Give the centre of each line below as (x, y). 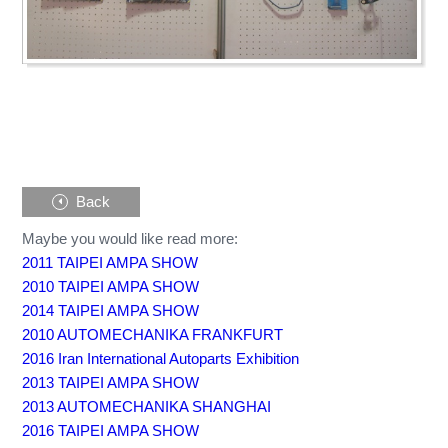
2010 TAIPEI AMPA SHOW (111, 286)
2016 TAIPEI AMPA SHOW (111, 430)
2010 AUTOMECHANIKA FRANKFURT (153, 334)
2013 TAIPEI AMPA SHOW (111, 382)
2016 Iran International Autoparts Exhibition (161, 358)
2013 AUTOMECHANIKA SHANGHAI (147, 406)
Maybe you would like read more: (130, 238)
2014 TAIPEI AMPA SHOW (111, 310)
